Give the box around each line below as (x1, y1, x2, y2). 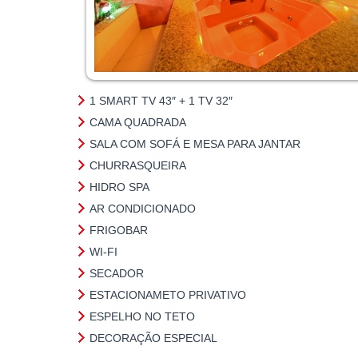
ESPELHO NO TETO (89, 310, 195, 323)
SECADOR (89, 267, 144, 280)
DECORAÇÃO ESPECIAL (89, 332, 217, 344)
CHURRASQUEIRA (89, 159, 186, 172)
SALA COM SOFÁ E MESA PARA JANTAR (89, 137, 300, 150)
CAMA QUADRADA (89, 116, 186, 129)
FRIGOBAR (89, 224, 148, 237)
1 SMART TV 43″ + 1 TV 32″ (89, 94, 233, 107)
